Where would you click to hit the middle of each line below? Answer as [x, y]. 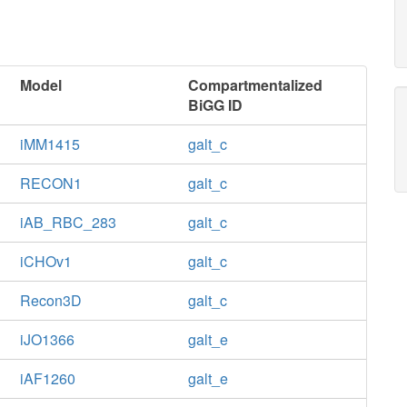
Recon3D [50, 300]
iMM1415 [50, 144]
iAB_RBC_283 [68, 222]
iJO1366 [47, 339]
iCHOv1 [45, 261]
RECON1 [50, 183]
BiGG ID [216, 105]
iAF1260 [47, 378]
